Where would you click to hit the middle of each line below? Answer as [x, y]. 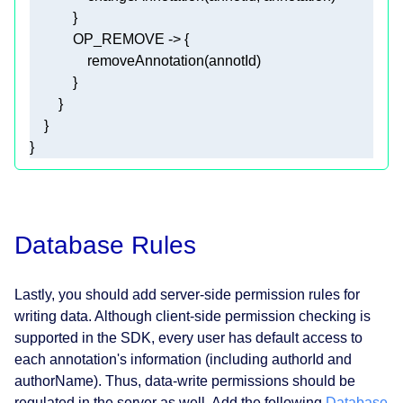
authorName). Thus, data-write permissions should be [185, 381]
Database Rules [105, 245]
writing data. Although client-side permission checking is [193, 316]
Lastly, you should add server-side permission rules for [187, 294]
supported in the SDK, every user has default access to [188, 337]
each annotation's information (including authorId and [183, 359]
